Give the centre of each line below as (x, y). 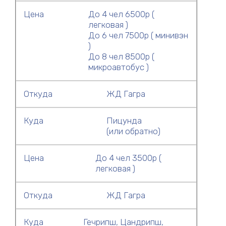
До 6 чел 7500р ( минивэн (138, 35)
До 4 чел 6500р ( (121, 14)
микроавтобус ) (118, 67)
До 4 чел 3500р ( (128, 158)
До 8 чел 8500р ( (121, 56)
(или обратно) (133, 131)
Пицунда (124, 121)
